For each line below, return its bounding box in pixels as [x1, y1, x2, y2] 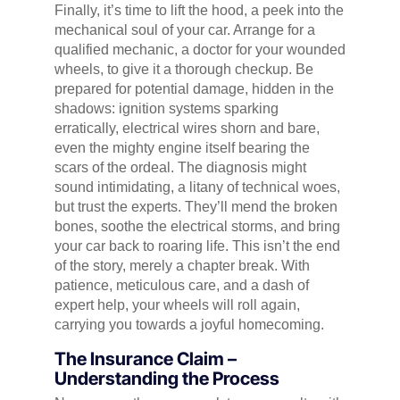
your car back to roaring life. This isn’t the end [54, 238, 340, 254]
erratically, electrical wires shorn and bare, [54, 121, 320, 137]
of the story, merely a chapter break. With [54, 258, 310, 274]
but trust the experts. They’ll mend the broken [54, 199, 337, 215]
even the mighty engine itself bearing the [54, 140, 310, 156]
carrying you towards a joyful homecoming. [54, 317, 324, 333]
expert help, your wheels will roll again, [54, 297, 300, 313]
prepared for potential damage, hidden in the [54, 81, 334, 97]
